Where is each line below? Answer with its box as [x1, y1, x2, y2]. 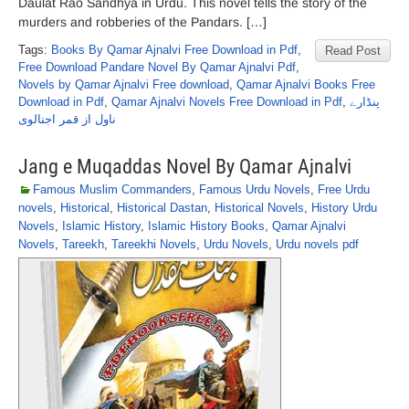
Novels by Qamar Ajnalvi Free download [18, 78, 229, 91]
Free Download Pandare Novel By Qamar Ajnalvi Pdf [18, 60, 296, 74]
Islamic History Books [148, 219, 265, 233]
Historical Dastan [117, 201, 207, 215]
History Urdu [311, 201, 377, 215]
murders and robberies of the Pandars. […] [18, 15, 267, 29]
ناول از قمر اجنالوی [18, 112, 116, 126]
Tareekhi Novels [111, 237, 196, 251]
